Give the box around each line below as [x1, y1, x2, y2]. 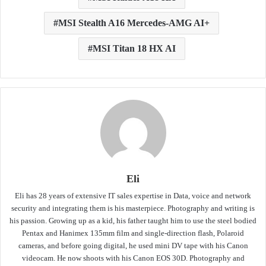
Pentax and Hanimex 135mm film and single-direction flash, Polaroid [22, 228, 244, 237]
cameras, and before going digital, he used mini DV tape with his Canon [18, 240, 248, 250]
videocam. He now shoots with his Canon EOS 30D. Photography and [21, 253, 245, 262]
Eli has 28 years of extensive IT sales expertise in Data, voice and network [15, 191, 251, 200]
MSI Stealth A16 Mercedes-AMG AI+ [58, 17, 210, 28]
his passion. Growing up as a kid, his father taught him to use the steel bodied [9, 216, 256, 225]
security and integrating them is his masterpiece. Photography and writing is [11, 203, 255, 213]
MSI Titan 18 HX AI [92, 43, 176, 53]
